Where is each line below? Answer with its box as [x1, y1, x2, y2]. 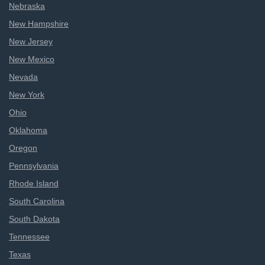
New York [9, 90, 44, 99]
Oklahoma [9, 125, 47, 135]
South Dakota [9, 214, 60, 224]
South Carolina [9, 196, 64, 206]
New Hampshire [9, 19, 69, 28]
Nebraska [9, 1, 45, 11]
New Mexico [9, 54, 54, 64]
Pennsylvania [9, 161, 59, 170]
